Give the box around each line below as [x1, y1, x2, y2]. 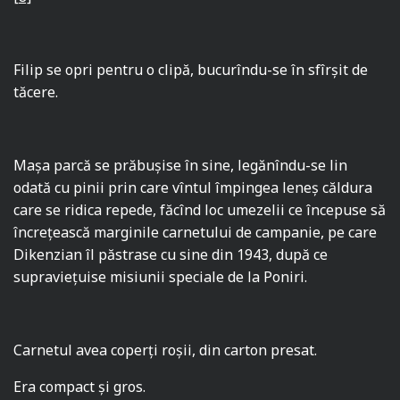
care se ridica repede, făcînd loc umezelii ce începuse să [13, 200, 387, 221]
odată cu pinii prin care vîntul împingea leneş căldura [13, 178, 373, 198]
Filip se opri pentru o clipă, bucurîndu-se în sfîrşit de [13, 60, 369, 80]
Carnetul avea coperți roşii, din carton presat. [13, 340, 318, 361]
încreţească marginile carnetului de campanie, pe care [13, 222, 378, 243]
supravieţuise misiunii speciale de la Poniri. [13, 267, 308, 287]
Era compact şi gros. [13, 377, 146, 397]
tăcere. [13, 82, 58, 103]
